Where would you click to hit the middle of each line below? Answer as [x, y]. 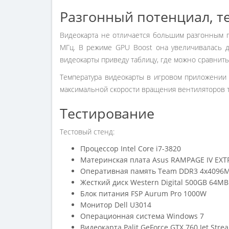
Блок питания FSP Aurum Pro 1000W [143, 193]
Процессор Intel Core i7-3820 [131, 148]
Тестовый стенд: [87, 132]
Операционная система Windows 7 [142, 216]
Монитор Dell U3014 [116, 205]
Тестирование [107, 113]
